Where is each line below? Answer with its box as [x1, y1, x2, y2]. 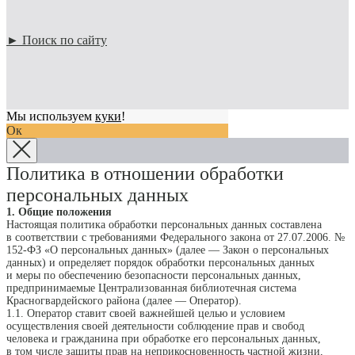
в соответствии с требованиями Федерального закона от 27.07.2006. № [6, 231, 347, 244]
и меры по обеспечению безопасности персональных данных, [6, 269, 301, 282]
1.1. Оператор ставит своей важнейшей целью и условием [6, 307, 285, 320]
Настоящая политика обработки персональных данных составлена [6, 219, 322, 231]
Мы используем [6, 109, 95, 124]
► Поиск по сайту [6, 33, 107, 48]
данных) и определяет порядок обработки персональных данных [6, 257, 315, 269]
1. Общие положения [6, 206, 112, 219]
